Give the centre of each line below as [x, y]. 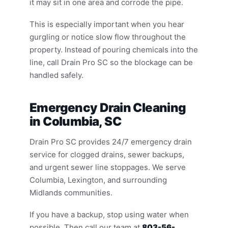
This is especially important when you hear [107, 24]
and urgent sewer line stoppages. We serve [108, 167]
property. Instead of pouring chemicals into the [114, 50]
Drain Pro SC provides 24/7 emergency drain [111, 142]
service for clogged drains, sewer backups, [107, 154]
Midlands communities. [71, 193]
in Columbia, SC [75, 121]
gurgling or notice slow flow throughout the [108, 37]
